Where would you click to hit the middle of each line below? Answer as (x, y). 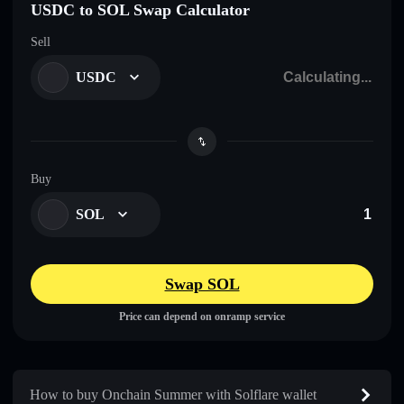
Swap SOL (202, 284)
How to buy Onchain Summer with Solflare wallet (173, 394)
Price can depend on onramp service (202, 316)
